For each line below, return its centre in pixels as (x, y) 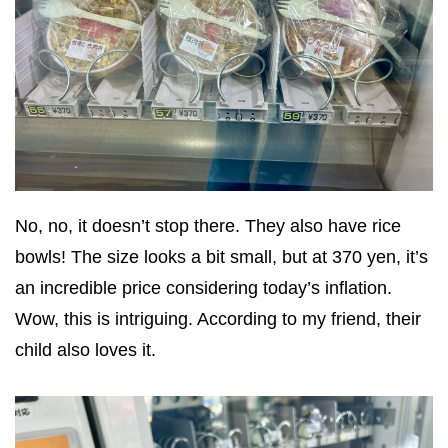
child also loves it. (85, 349)
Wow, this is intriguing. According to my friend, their (218, 318)
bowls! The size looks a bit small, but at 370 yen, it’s (221, 256)
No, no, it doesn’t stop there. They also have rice (208, 225)
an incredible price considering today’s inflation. (203, 287)
